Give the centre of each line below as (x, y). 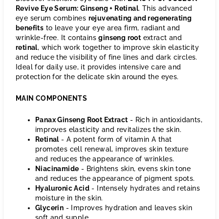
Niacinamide (57, 169)
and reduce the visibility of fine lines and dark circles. (107, 57)
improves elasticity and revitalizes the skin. (108, 130)
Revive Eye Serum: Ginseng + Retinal (77, 8)
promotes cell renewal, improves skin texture (112, 149)
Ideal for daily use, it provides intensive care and (99, 67)
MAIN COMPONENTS (51, 98)
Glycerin (50, 208)
